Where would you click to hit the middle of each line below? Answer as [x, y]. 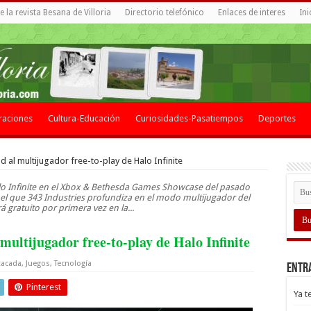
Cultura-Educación [84, 118]
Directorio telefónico [164, 12]
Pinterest [43, 287]
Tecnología [73, 263]
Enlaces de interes [251, 12]
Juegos [37, 263]
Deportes [277, 118]
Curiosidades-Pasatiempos [189, 118]
